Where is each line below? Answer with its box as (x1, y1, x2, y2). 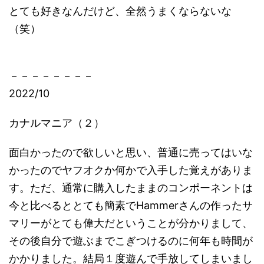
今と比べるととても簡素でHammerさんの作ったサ (9, 199, 253, 212)
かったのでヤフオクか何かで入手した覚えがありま (9, 164, 253, 176)
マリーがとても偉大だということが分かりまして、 (9, 217, 253, 229)
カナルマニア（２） (9, 117, 104, 129)
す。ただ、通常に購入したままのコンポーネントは (9, 181, 253, 194)
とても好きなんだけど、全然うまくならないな (9, 5, 232, 17)
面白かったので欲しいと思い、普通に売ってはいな (9, 146, 253, 159)
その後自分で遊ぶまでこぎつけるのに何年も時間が (9, 235, 253, 247)
